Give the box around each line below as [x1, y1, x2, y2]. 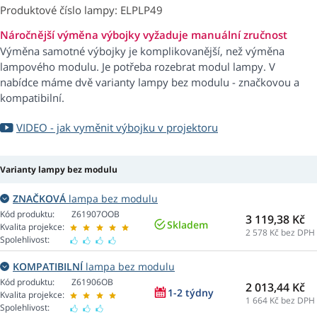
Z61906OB [71, 276, 113, 289]
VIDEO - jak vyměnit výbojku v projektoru [16, 120, 218, 135]
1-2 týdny [168, 286, 214, 300]
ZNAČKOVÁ [13, 192, 66, 206]
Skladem [167, 218, 208, 232]
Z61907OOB [71, 208, 120, 221]
